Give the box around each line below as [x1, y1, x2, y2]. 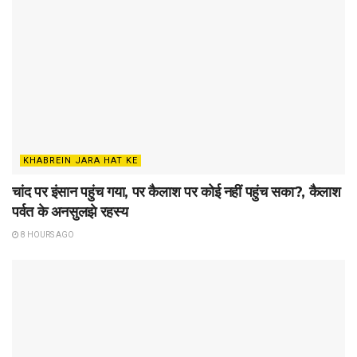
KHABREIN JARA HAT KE [23, 155, 138, 167]
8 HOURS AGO [19, 230, 74, 240]
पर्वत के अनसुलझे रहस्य [12, 203, 128, 222]
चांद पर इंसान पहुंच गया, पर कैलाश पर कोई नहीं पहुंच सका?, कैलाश [12, 183, 341, 202]
